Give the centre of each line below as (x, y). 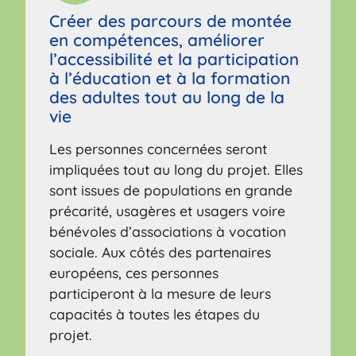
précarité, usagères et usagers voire (168, 210)
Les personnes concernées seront (159, 148)
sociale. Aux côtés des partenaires (161, 252)
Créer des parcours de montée (171, 20)
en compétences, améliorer (157, 39)
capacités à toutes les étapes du (155, 313)
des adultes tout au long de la (167, 97)
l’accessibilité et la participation (174, 58)
